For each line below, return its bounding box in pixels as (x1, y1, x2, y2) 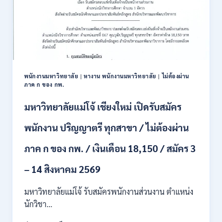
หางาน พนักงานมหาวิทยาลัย (84, 72, 157, 80)
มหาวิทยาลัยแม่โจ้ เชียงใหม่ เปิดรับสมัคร (24, 101, 181, 113)
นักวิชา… (24, 199, 53, 210)
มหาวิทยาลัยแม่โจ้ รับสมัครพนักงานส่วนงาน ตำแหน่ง (24, 186, 193, 197)
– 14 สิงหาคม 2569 (24, 163, 101, 175)
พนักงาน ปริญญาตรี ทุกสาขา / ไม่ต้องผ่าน (24, 121, 189, 134)
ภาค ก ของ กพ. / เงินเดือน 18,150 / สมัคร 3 (24, 142, 196, 155)
